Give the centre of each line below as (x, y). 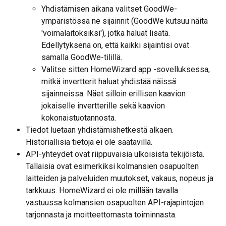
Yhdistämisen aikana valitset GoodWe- (109, 9)
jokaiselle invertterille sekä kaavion (104, 105)
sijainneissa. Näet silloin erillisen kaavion (115, 93)
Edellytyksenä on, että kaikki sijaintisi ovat (116, 45)
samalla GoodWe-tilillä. (82, 57)
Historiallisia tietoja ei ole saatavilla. (89, 142)
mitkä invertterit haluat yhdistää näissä (110, 81)
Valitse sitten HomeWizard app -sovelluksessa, (127, 69)
